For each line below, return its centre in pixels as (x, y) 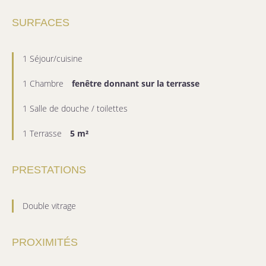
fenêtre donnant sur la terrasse (136, 84)
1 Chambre (44, 84)
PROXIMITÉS (45, 243)
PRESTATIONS (49, 170)
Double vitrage (49, 206)
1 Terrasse (43, 134)
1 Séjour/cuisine (53, 59)
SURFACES (41, 23)
